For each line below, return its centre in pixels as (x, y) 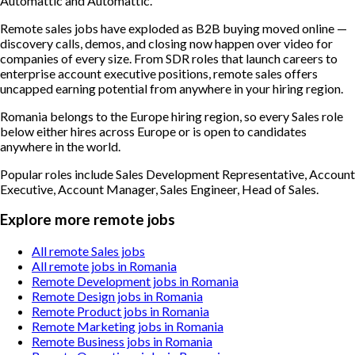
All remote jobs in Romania (104, 265)
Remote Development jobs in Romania (135, 281)
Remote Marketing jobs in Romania (128, 326)
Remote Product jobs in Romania (120, 311)
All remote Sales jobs (88, 250)
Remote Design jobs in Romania (117, 296)
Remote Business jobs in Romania (122, 341)
